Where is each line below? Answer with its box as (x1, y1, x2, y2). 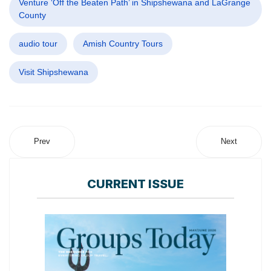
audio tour (19, 39, 57, 49)
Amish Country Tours (83, 39, 163, 49)
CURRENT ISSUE (87, 177, 184, 192)
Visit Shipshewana (19, 67, 88, 77)
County (19, 10, 46, 21)
